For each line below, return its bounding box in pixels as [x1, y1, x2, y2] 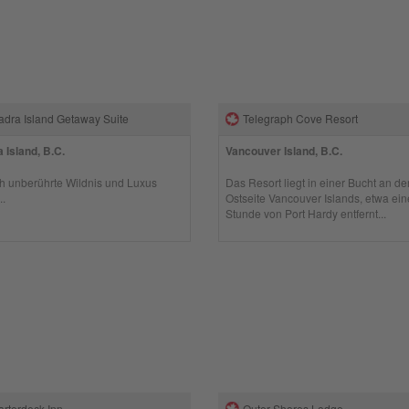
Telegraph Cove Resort [243, 110, 359, 126]
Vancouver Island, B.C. [225, 142, 343, 159]
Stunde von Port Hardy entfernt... [225, 205, 387, 221]
